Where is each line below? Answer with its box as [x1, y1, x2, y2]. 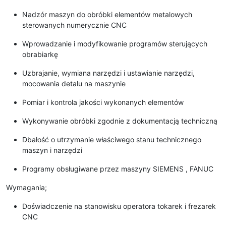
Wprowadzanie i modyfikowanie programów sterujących [22, 39, 207, 48]
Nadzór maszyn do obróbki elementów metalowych [22, 10, 192, 19]
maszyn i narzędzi [22, 146, 82, 155]
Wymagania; [6, 183, 47, 192]
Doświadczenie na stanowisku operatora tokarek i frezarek [22, 202, 216, 211]
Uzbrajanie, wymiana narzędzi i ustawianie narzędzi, [22, 69, 195, 78]
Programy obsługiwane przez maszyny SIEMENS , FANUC [22, 164, 213, 174]
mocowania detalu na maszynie [22, 79, 126, 88]
